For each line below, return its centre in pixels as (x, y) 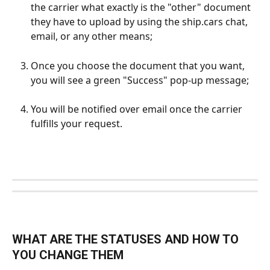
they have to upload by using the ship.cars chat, (140, 22)
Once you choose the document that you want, (139, 65)
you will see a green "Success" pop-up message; (141, 80)
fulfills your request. (77, 123)
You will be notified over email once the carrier (138, 109)
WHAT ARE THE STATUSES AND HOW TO (127, 240)
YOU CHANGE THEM (68, 255)
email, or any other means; (92, 36)
